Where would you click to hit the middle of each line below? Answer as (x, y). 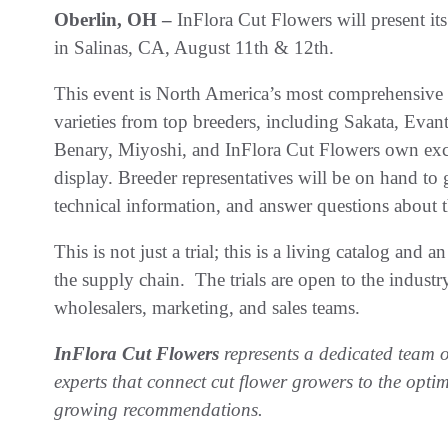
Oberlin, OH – (115, 19)
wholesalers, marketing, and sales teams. (207, 307)
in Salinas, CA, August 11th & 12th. (194, 47)
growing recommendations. (158, 409)
